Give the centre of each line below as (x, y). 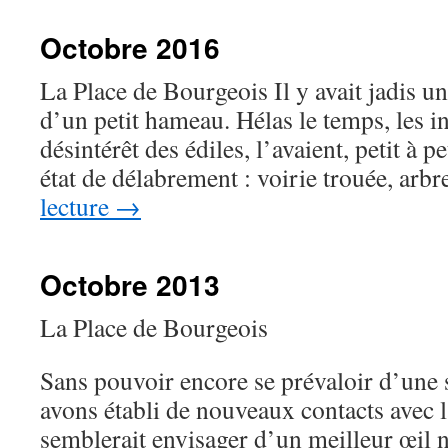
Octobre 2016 (130, 47)
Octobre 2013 (130, 284)
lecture (77, 206)
